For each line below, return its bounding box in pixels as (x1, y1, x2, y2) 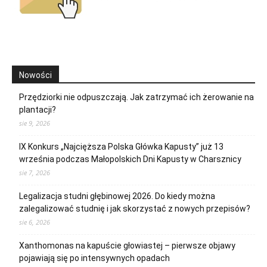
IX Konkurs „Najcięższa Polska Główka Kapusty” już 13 (19, 141, 223, 151)
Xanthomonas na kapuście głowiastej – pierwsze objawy (19, 240, 235, 250)
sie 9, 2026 (19, 118, 50, 128)
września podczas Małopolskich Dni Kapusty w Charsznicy (19, 154, 241, 164)
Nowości (19, 70, 52, 80)
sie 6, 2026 (19, 217, 50, 226)
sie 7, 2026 (19, 167, 50, 177)
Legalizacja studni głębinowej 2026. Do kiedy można (19, 191, 215, 201)
